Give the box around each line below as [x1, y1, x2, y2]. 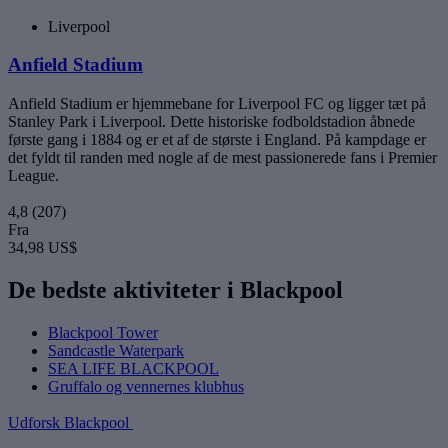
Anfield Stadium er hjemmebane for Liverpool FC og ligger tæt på [8, 94, 426, 112]
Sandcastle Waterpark [48, 341, 184, 359]
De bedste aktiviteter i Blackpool [8, 276, 343, 303]
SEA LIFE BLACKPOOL [48, 359, 219, 377]
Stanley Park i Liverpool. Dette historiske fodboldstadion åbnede [8, 112, 415, 130]
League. [8, 166, 59, 184]
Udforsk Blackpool [8, 413, 133, 431]
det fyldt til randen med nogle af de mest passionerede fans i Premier [8, 148, 437, 166]
